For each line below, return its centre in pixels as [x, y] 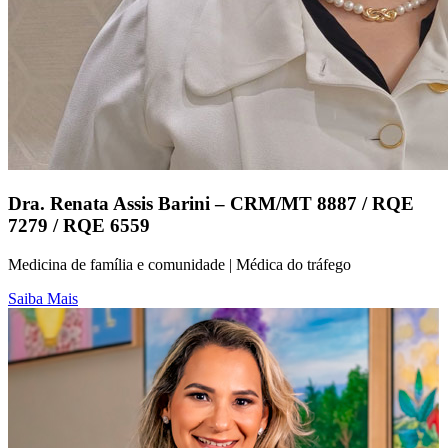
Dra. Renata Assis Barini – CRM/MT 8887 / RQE [211, 204]
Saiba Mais [43, 298]
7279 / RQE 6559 [79, 226]
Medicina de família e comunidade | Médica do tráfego [179, 264]
